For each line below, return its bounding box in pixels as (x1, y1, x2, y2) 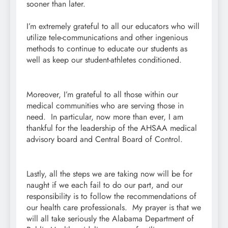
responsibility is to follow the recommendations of (26, 190, 196, 202)
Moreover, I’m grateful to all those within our (26, 88, 178, 100)
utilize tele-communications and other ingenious (26, 31, 188, 43)
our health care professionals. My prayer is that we (26, 201, 201, 213)
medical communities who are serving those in (26, 99, 184, 111)
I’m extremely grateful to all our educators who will (26, 20, 199, 32)
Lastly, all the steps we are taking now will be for (26, 167, 192, 180)
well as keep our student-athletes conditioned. (26, 53, 184, 66)
